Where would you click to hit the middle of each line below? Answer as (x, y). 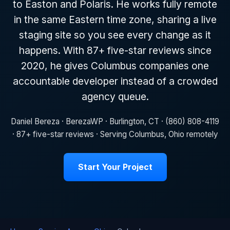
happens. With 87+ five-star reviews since (115, 50)
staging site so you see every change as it (115, 35)
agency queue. (115, 97)
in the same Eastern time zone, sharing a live (115, 20)
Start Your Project (115, 167)
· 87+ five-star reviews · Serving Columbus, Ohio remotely (115, 134)
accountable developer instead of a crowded (115, 81)
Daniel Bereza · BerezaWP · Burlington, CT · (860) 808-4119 (115, 121)
